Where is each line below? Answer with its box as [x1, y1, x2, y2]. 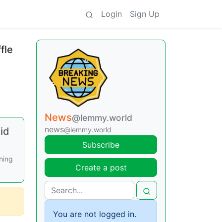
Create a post [75, 163, 127, 172]
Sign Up [130, 9, 160, 19]
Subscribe [82, 140, 119, 150]
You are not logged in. [53, 209, 136, 219]
